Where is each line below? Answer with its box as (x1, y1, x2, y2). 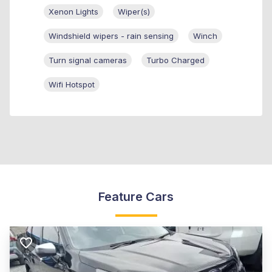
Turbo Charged (146, 55, 205, 65)
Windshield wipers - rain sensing (49, 30, 174, 41)
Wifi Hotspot (49, 79, 95, 89)
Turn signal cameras (49, 55, 127, 65)
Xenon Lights (49, 6, 98, 16)
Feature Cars (98, 189, 174, 204)
